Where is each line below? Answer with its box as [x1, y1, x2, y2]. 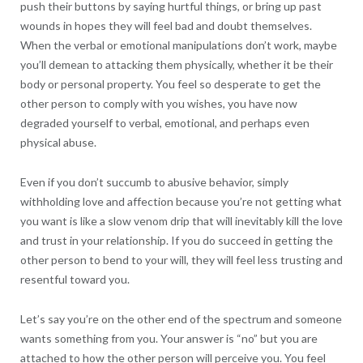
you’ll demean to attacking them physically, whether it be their [19, 57, 333, 71]
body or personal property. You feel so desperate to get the [19, 76, 321, 91]
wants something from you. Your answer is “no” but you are [19, 331, 318, 345]
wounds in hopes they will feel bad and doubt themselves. [19, 18, 312, 32]
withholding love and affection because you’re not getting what [19, 194, 342, 208]
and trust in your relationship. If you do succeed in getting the [19, 233, 333, 247]
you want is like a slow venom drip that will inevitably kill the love [19, 213, 343, 228]
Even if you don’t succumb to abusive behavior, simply [19, 174, 288, 189]
